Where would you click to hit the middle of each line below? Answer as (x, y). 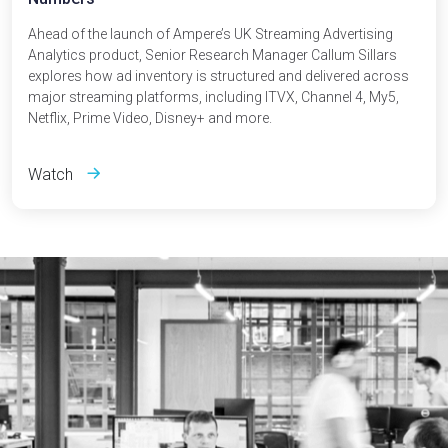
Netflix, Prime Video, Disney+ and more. (150, 118)
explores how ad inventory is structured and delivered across (218, 76)
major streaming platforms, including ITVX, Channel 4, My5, (213, 97)
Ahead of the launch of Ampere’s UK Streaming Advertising (210, 34)
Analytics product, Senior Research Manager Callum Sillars (212, 55)
